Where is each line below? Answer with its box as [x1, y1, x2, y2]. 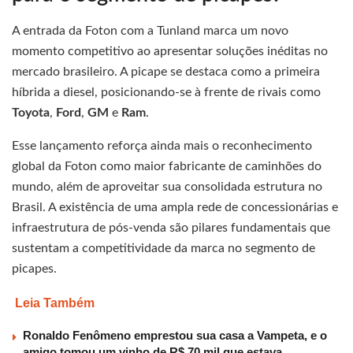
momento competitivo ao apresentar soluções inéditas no [12, 45, 328, 58]
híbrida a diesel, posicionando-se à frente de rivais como [12, 86, 321, 99]
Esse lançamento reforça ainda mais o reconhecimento [12, 139, 312, 153]
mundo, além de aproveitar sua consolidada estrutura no [12, 180, 322, 194]
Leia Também [15, 296, 95, 310]
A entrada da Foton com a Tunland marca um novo [12, 24, 288, 38]
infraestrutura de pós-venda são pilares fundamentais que [12, 221, 330, 235]
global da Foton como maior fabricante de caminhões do [12, 160, 321, 173]
